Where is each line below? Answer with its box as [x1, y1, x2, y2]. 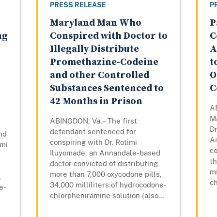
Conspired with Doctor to [49, 30, 168, 43]
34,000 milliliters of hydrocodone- [49, 181, 167, 189]
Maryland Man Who [49, 17, 141, 30]
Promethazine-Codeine [49, 56, 158, 69]
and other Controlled [49, 69, 149, 82]
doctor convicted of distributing [49, 159, 158, 168]
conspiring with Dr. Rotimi [49, 138, 137, 147]
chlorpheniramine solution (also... [49, 191, 164, 200]
